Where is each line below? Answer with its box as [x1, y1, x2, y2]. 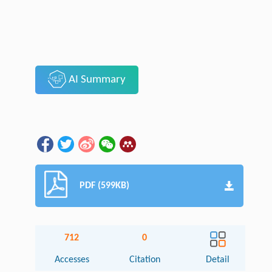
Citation [129, 255, 160, 265]
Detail [206, 255, 230, 265]
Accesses [54, 255, 89, 265]
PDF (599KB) [80, 181, 130, 191]
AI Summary [66, 74, 126, 86]
